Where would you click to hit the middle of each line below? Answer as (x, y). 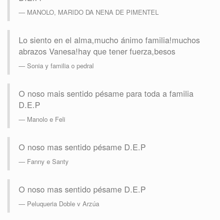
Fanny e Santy (48, 162)
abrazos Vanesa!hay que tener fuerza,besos (97, 51)
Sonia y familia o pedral (60, 66)
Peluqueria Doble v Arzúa (63, 204)
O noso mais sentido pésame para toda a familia (106, 94)
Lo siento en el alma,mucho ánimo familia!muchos (109, 40)
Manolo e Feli (46, 119)
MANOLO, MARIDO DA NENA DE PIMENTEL (93, 12)
